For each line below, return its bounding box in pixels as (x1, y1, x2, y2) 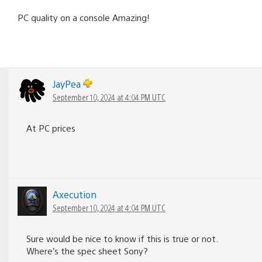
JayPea (53, 78, 83, 91)
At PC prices (26, 122, 75, 134)
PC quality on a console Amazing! (18, 12, 150, 23)
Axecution (53, 188, 96, 201)
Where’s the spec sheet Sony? (26, 245, 148, 257)
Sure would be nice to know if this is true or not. (26, 233, 218, 244)
